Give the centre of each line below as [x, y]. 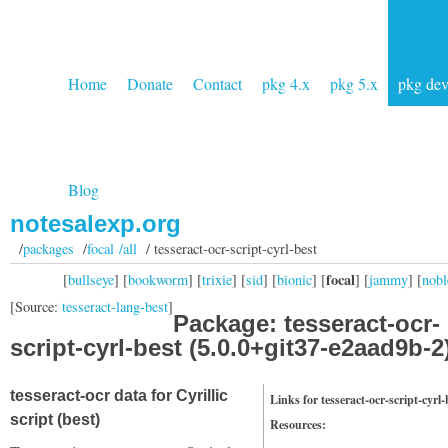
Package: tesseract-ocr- [306, 323]
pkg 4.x [286, 83]
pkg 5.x [354, 83]
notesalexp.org [95, 223]
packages [48, 248]
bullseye [91, 279]
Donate [150, 83]
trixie [217, 279]
